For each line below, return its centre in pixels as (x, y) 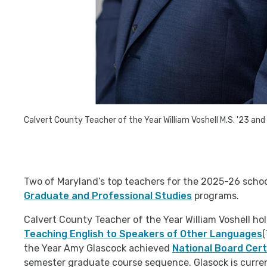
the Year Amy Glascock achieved (98, 249)
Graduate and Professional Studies (108, 196)
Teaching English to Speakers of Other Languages (143, 234)
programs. (215, 196)
